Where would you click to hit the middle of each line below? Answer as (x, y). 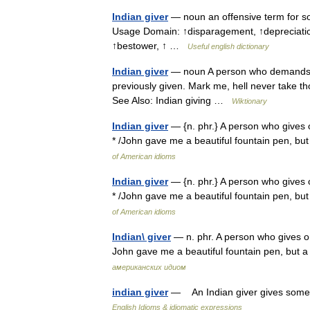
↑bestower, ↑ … (150, 46)
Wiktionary (249, 101)
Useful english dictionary (228, 46)
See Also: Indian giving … (172, 100)
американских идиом (149, 267)
